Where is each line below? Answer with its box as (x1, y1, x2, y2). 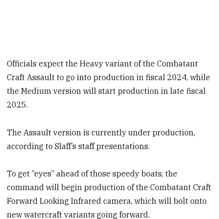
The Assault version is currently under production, (7, 127, 196, 137)
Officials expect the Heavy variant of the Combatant (7, 58, 198, 68)
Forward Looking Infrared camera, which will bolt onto (7, 196, 207, 206)
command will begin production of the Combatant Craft (7, 182, 212, 193)
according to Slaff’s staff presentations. (7, 141, 150, 151)
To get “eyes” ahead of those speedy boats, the (7, 169, 178, 179)
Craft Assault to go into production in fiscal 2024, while (7, 72, 211, 82)
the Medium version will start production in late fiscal (7, 86, 206, 96)
